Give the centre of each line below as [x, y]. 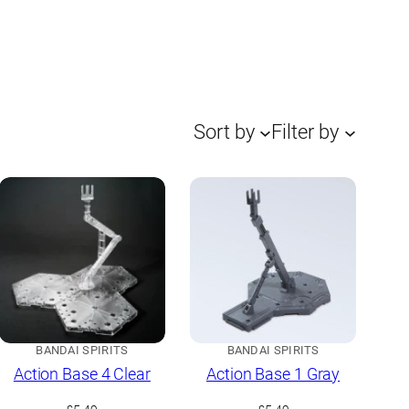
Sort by [224, 132]
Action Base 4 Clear [82, 374]
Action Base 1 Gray [273, 374]
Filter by [305, 132]
